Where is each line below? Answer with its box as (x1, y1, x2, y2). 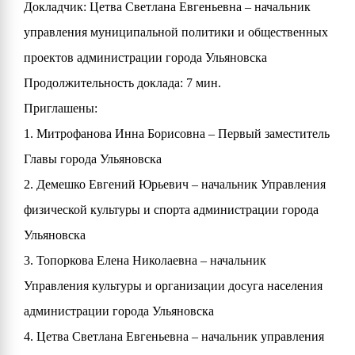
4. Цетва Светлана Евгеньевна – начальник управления (24, 330, 324, 343)
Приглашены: (24, 101, 97, 115)
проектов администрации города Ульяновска (24, 51, 267, 64)
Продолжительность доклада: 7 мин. (24, 76, 221, 90)
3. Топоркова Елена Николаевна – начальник (24, 254, 266, 267)
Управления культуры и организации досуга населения (24, 279, 323, 292)
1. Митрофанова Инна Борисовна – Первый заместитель (24, 127, 330, 140)
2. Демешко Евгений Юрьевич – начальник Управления (24, 177, 326, 191)
